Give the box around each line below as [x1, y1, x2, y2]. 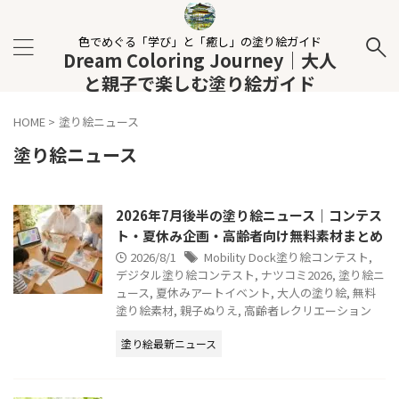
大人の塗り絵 [277, 284, 346, 301]
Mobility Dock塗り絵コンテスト [204, 248, 369, 265]
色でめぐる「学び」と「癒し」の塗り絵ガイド [77, 33, 322, 50]
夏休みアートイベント [156, 284, 271, 301]
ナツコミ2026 [261, 266, 332, 283]
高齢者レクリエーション [244, 302, 371, 319]
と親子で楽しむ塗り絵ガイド [84, 70, 315, 96]
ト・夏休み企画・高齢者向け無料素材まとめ [116, 226, 383, 245]
